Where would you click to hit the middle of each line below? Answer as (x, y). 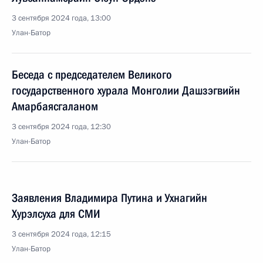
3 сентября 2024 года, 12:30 (61, 127)
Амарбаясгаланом (55, 106)
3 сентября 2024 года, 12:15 (61, 234)
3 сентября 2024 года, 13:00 (61, 18)
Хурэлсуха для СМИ (56, 214)
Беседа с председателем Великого (92, 75)
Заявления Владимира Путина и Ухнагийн (109, 198)
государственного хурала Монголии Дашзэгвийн (126, 90)
